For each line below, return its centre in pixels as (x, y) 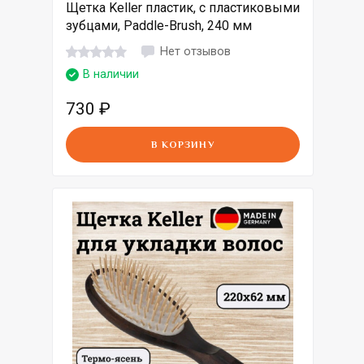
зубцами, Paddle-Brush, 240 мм (159, 26)
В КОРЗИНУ (183, 145)
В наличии (111, 75)
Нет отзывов (195, 51)
